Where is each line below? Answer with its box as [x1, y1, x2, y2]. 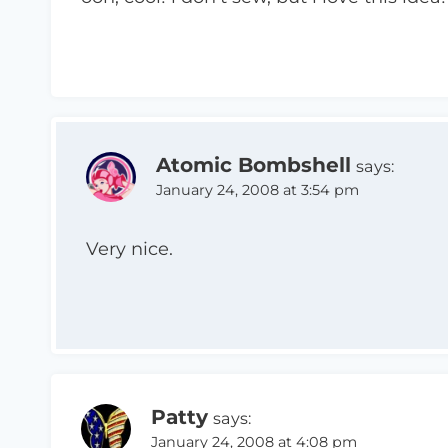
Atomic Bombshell [156, 151, 351, 177]
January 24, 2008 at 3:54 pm [156, 180, 359, 199]
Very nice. [86, 238, 173, 261]
